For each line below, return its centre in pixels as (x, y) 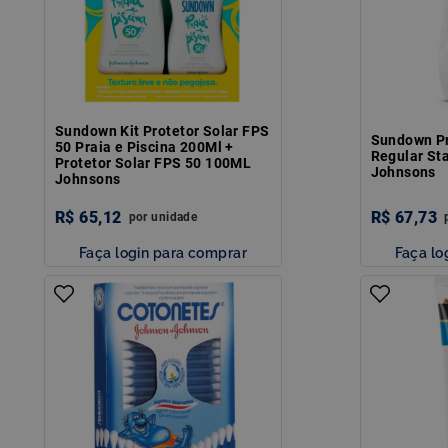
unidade (174, 216)
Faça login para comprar (163, 252)
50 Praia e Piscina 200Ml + (144, 146)
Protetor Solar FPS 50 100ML (153, 162)
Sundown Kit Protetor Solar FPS (162, 130)
